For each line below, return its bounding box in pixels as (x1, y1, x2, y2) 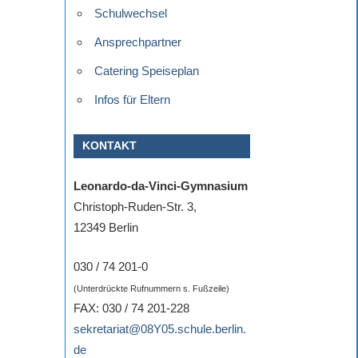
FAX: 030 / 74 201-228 (74, 300, 189, 315)
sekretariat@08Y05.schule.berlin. (74, 321, 246, 336)
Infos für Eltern (93, 92, 170, 106)
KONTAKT (82, 139, 137, 153)
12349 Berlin (74, 221, 138, 235)
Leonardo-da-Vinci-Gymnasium (74, 179, 248, 193)
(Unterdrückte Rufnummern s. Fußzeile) (74, 283, 229, 293)
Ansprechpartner (93, 34, 181, 49)
